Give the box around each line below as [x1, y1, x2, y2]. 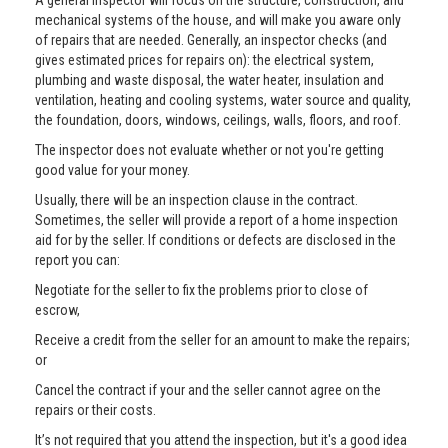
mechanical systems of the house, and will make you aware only [35, 12, 401, 28]
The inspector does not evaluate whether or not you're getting [35, 142, 384, 158]
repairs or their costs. [35, 402, 156, 418]
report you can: [35, 252, 120, 268]
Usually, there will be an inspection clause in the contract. [35, 192, 358, 208]
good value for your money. [35, 162, 190, 178]
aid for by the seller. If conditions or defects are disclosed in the [35, 232, 396, 248]
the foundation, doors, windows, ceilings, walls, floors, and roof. [35, 112, 401, 128]
